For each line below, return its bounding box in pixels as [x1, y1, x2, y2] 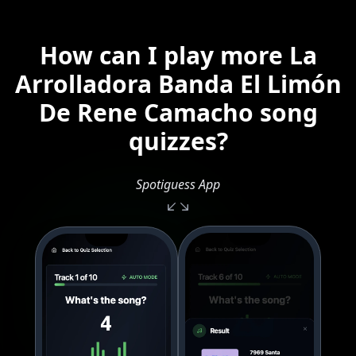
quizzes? [128, 125, 228, 157]
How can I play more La [39, 39, 317, 72]
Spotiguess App [136, 176, 220, 193]
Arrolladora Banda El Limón [14, 68, 342, 100]
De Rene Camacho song [38, 96, 318, 129]
